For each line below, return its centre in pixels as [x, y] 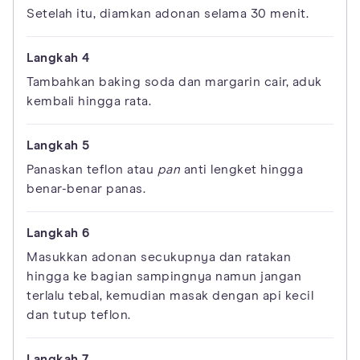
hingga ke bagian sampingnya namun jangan [164, 276]
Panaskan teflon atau [92, 169]
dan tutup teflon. [79, 315]
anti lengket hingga [241, 169]
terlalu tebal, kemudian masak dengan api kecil [170, 295]
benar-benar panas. [86, 188]
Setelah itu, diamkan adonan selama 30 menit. [168, 13]
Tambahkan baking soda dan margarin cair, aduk [174, 82]
